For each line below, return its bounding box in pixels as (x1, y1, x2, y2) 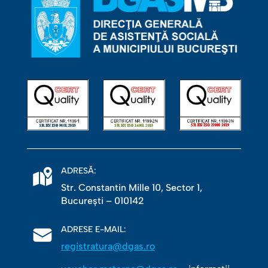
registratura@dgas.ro (60, 240, 155, 252)
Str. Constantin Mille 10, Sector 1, (60, 182, 202, 194)
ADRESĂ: (60, 166, 96, 176)
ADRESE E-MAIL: (60, 224, 126, 235)
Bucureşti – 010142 (60, 195, 144, 207)
